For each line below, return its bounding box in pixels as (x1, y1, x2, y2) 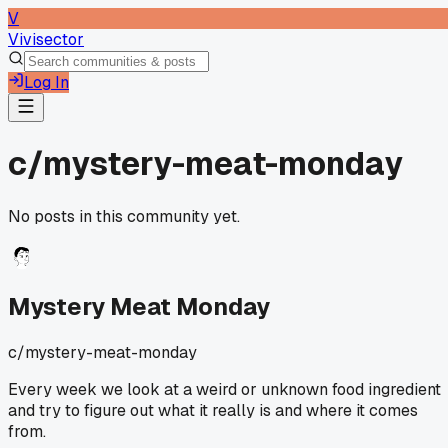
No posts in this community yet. (8, 205, 240, 227)
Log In (24, 72, 69, 93)
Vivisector (8, 29, 84, 50)
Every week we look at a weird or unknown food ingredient (8, 378, 441, 400)
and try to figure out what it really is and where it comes (8, 399, 418, 421)
